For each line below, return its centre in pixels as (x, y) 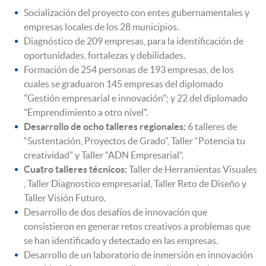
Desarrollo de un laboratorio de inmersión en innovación (138, 254)
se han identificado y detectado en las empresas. (121, 240)
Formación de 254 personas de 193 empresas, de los (129, 69)
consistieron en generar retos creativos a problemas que (137, 226)
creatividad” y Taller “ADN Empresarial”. (104, 155)
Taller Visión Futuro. (65, 197)
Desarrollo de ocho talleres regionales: (105, 126)
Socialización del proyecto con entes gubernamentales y (137, 12)
